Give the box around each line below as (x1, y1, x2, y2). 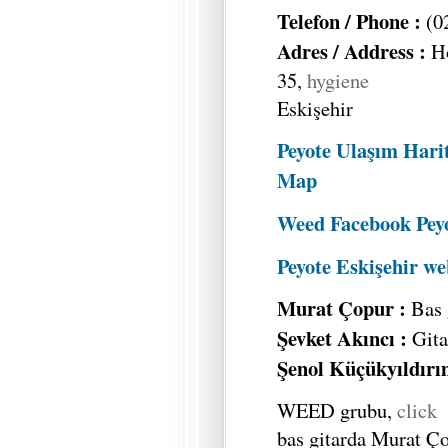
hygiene (307, 66, 369, 95)
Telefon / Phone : (277, 6, 421, 37)
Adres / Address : (277, 36, 426, 67)
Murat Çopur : (277, 293, 411, 324)
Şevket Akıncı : (277, 323, 412, 354)
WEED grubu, (277, 396, 397, 425)
